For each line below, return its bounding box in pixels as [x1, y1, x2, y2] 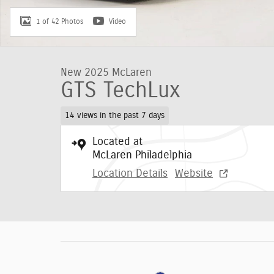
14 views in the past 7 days [64, 111, 165, 120]
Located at [92, 136, 143, 147]
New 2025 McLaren [61, 67, 152, 78]
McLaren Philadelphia [92, 149, 192, 161]
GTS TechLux [61, 80, 180, 102]
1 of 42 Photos [36, 17, 83, 25]
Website [175, 168, 213, 179]
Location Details [92, 168, 168, 179]
